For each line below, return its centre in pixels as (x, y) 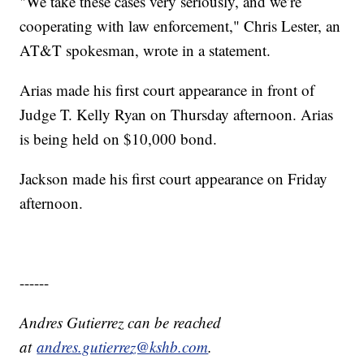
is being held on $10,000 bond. (119, 139)
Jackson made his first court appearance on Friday (174, 179)
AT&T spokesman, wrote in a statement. (145, 50)
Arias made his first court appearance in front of (167, 90)
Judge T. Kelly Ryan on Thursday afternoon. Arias (177, 115)
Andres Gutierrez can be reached (121, 323)
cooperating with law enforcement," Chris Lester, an (180, 26)
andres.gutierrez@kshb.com (123, 347)
